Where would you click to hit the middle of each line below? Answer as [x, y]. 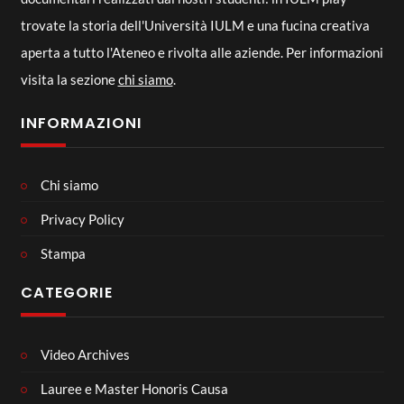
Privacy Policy [83, 219]
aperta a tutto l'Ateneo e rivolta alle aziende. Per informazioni [202, 52]
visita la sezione [69, 79]
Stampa [63, 253]
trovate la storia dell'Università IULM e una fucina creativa [195, 25]
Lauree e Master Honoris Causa [134, 389]
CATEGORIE [66, 293]
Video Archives [85, 354]
